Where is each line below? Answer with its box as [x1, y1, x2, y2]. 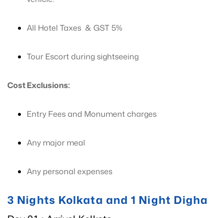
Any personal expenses [27, 166, 112, 177]
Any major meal [27, 137, 85, 148]
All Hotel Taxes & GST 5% [27, 22, 123, 33]
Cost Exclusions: [7, 80, 70, 91]
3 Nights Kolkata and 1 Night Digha [7, 192, 208, 207]
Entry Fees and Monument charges [27, 109, 157, 119]
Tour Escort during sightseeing [27, 51, 139, 62]
